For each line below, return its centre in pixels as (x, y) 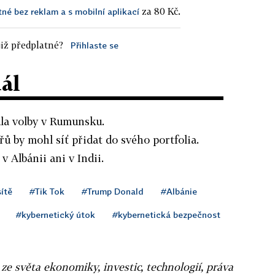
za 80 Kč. (160, 11)
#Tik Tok (47, 191)
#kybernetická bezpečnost (166, 214)
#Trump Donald (113, 191)
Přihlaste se (94, 45)
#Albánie (179, 191)
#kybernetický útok (56, 214)
